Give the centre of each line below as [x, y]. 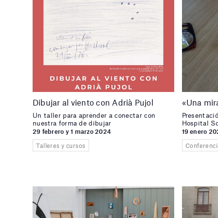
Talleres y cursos [61, 145]
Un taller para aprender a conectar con [94, 116]
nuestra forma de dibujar [72, 123]
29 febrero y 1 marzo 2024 [72, 131]
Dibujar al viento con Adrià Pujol [93, 102]
